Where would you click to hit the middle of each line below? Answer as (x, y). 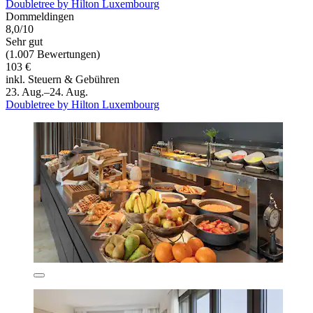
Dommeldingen (40, 17)
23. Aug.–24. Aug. (47, 92)
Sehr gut (24, 42)
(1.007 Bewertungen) (53, 54)
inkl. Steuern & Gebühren (63, 80)
